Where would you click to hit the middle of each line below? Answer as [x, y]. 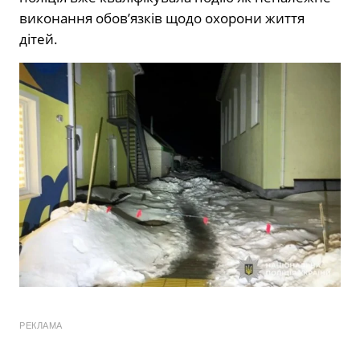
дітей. [39, 39]
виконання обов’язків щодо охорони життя [162, 18]
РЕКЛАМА [41, 325]
